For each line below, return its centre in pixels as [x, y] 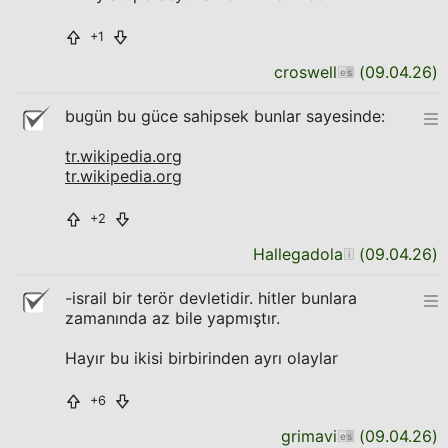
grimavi [309, 436]
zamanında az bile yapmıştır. [172, 318]
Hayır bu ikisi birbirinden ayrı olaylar [201, 358]
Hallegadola [298, 254]
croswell [305, 72]
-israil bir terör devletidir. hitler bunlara [211, 298]
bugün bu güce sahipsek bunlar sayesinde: [225, 116]
